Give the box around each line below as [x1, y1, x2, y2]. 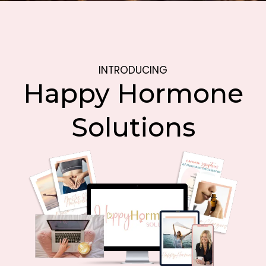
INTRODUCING [99, 62, 167, 77]
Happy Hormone [23, 77, 243, 109]
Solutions [71, 110, 195, 143]
